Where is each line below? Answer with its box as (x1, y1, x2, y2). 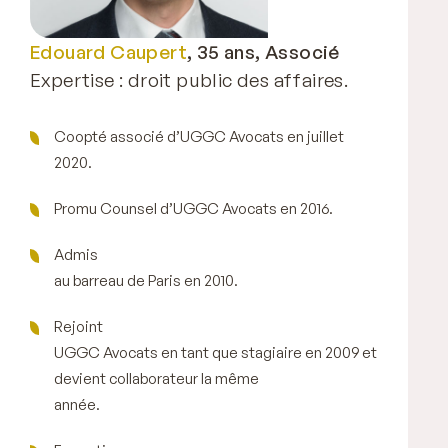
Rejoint (54, 316, 103, 336)
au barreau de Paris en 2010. (54, 270, 238, 290)
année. (54, 394, 100, 414)
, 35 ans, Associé (187, 39, 340, 64)
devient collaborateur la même (54, 368, 259, 388)
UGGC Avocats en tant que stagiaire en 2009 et (54, 342, 377, 362)
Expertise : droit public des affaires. (30, 67, 349, 92)
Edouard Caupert (30, 39, 187, 64)
